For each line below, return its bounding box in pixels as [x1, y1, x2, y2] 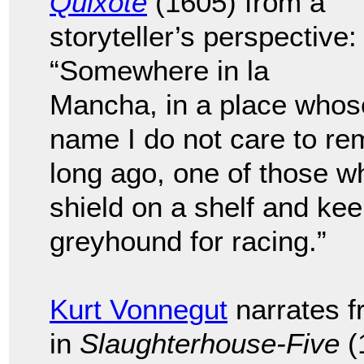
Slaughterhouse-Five [80, 327, 340, 360]
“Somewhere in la [50, 54, 269, 87]
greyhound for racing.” [50, 225, 327, 258]
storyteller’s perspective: [50, 20, 357, 53]
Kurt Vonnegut [50, 293, 227, 326]
